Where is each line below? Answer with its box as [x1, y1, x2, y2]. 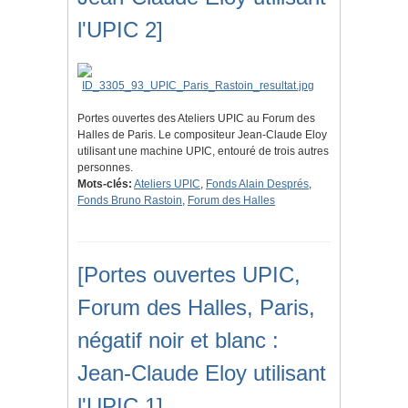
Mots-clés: [77, 178, 132, 191]
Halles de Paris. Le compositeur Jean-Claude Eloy [77, 128, 327, 142]
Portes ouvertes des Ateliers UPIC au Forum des [77, 112, 315, 126]
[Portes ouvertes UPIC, [77, 262, 301, 288]
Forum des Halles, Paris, [77, 295, 315, 321]
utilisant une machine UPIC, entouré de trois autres [77, 145, 329, 158]
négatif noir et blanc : [77, 328, 279, 353]
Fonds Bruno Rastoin [77, 194, 182, 208]
